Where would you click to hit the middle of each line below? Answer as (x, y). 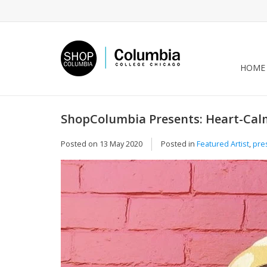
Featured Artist (223, 144)
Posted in (179, 144)
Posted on (80, 144)
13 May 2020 (121, 144)
